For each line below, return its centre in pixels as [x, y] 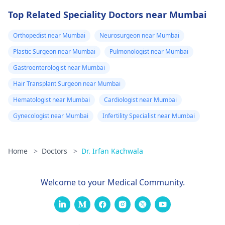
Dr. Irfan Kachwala [112, 151]
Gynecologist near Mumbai [51, 116]
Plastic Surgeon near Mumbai [54, 51]
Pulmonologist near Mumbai [149, 51]
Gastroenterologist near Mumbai [59, 68]
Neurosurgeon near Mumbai [139, 35]
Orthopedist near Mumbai [49, 35]
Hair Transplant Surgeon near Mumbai [67, 84]
